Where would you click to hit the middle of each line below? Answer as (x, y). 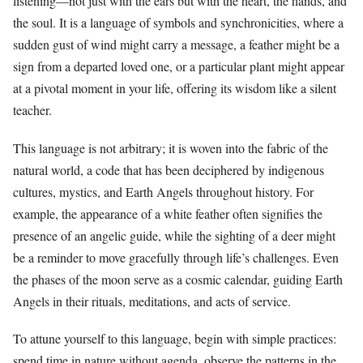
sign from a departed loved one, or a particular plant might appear (179, 66)
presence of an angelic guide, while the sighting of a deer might (174, 235)
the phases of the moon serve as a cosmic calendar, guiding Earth (178, 279)
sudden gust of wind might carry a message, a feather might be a (176, 45)
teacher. (32, 110)
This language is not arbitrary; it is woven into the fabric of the (171, 147)
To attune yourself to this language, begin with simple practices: (175, 338)
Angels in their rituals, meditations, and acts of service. (152, 301)
